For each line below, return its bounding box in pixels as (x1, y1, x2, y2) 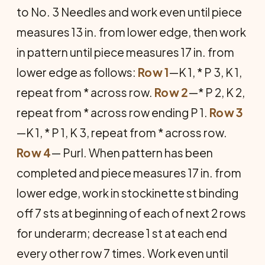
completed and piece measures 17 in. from (17, 165, 241, 180)
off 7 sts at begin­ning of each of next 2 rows (17, 205, 246, 220)
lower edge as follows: (17, 64, 138, 79)
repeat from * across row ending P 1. (17, 105, 209, 119)
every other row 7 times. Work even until (17, 245, 228, 260)
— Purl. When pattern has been (51, 145, 213, 160)
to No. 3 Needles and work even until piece (17, 4, 242, 19)
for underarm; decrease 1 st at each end (17, 225, 227, 240)
